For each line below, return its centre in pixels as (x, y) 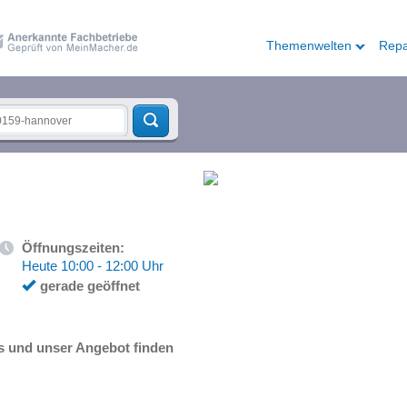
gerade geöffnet (90, 286)
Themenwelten (309, 45)
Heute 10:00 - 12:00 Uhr (93, 266)
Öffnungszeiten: (73, 248)
